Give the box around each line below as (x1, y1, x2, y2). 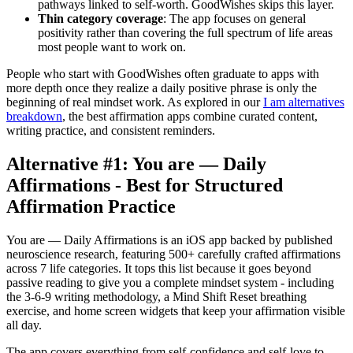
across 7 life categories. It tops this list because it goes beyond (6, 262, 311, 276)
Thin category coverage (38, 12, 163, 26)
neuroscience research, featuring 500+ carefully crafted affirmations (6, 247, 340, 262)
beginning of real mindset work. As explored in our (6, 95, 263, 110)
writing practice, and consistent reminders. (6, 124, 215, 138)
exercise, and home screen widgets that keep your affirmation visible (6, 304, 345, 318)
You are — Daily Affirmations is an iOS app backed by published (6, 233, 333, 247)
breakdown (6, 110, 62, 124)
